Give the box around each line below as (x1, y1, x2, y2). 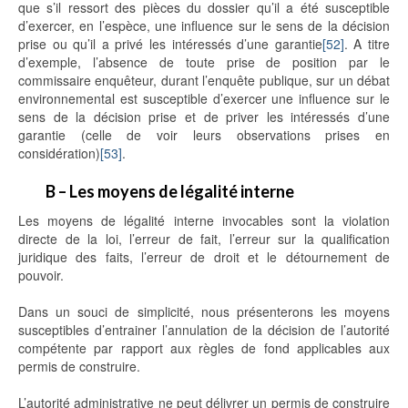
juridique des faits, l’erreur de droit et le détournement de (18, 248, 390, 267)
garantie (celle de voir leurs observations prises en (18, 126, 390, 145)
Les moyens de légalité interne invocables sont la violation (18, 211, 390, 230)
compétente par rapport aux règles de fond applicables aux (18, 339, 390, 358)
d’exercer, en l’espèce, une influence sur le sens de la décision (18, 16, 390, 36)
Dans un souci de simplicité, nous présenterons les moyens (18, 302, 390, 321)
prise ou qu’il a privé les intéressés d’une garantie (18, 35, 322, 54)
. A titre (343, 35, 391, 54)
